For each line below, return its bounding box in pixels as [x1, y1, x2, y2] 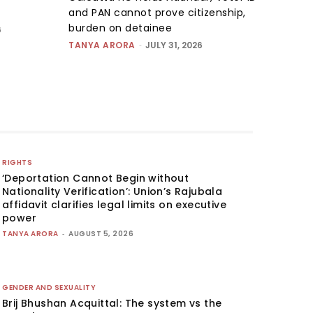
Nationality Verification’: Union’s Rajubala [2, 184, 223, 198]
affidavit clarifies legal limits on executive [2, 197, 227, 212]
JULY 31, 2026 [145, 38, 203, 51]
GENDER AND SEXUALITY [2, 282, 96, 293]
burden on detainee [68, 20, 172, 35]
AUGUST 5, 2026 [68, 228, 134, 239]
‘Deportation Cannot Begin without [2, 170, 189, 185]
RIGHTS [2, 156, 33, 168]
